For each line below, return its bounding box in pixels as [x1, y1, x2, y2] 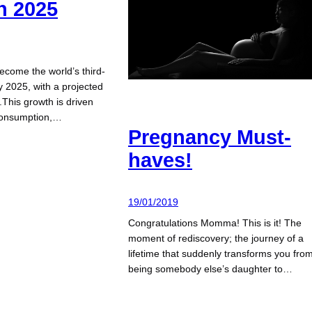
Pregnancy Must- [128, 126, 291, 149]
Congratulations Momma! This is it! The [128, 217, 302, 228]
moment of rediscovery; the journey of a [128, 232, 304, 244]
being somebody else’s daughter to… [128, 263, 292, 274]
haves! [128, 149, 192, 172]
